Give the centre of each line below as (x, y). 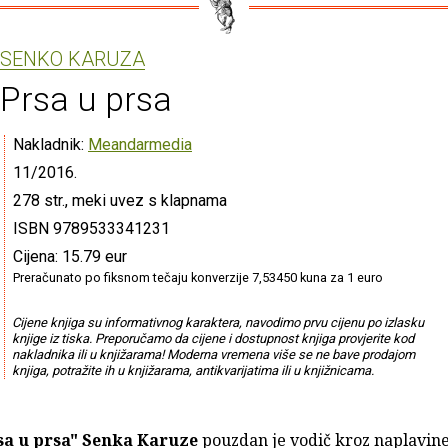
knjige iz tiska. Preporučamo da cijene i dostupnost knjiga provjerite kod (212, 338)
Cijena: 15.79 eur (70, 256)
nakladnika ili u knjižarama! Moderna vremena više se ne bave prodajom (213, 354)
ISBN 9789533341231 (91, 228)
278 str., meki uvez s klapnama (120, 200)
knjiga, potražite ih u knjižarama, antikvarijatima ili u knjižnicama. (192, 370)
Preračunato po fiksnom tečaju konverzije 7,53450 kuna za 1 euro (198, 277)
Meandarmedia (140, 144)
